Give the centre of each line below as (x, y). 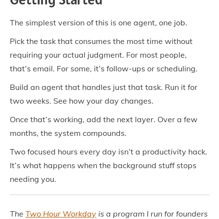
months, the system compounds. (68, 133)
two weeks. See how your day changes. (82, 101)
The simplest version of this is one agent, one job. (99, 22)
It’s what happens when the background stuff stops (103, 165)
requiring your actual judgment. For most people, (98, 55)
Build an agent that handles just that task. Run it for (104, 87)
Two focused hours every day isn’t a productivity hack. (109, 152)
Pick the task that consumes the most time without (101, 41)
